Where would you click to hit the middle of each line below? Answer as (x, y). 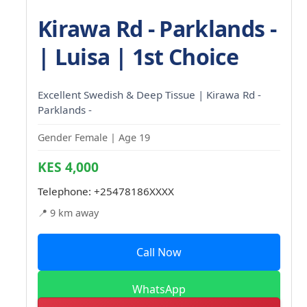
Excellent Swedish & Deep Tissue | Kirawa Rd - (149, 94)
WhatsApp (159, 289)
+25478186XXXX (134, 191)
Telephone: (66, 191)
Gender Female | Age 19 (94, 137)
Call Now (159, 252)
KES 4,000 (68, 167)
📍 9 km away (68, 212)
